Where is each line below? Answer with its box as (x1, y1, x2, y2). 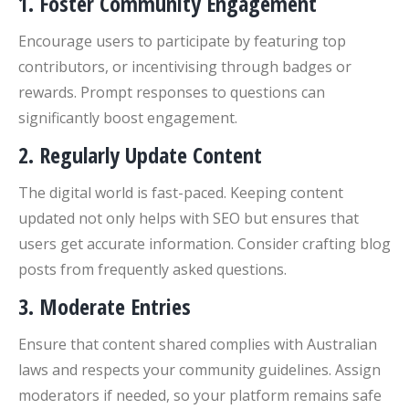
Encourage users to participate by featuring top (18, 31, 346, 51)
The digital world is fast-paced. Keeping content (18, 183, 343, 203)
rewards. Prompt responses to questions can (18, 82, 325, 102)
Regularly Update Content (39, 140, 262, 170)
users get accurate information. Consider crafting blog (18, 234, 391, 254)
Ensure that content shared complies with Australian (18, 334, 377, 354)
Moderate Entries (39, 291, 191, 321)
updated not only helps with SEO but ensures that (18, 208, 359, 228)
